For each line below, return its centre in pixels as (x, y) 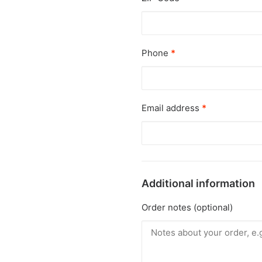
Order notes (168, 207)
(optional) (213, 207)
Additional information (198, 183)
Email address (172, 108)
